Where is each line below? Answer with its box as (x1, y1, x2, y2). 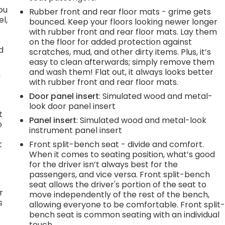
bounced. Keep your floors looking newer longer (29, 16, 218, 28)
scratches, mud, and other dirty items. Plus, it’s (29, 46, 211, 58)
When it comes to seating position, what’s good (29, 148, 215, 160)
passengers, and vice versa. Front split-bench (29, 168, 210, 180)
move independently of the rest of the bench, (29, 188, 210, 200)
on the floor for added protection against (29, 36, 192, 48)
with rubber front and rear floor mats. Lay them (29, 26, 217, 38)
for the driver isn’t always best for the (29, 158, 178, 170)
